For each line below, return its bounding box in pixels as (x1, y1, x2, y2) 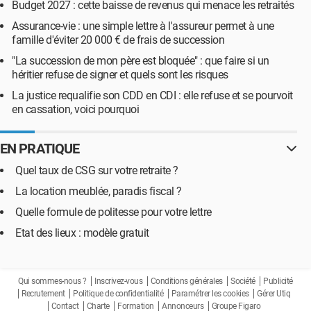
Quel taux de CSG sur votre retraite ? (15, 164, 178, 177)
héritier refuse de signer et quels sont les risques (12, 68, 228, 81)
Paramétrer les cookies (171, 289, 249, 299)
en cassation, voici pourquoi (12, 103, 139, 116)
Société (230, 276, 255, 286)
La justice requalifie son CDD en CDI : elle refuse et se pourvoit (12, 89, 293, 102)
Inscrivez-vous (94, 276, 143, 286)
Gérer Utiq (257, 289, 290, 299)
